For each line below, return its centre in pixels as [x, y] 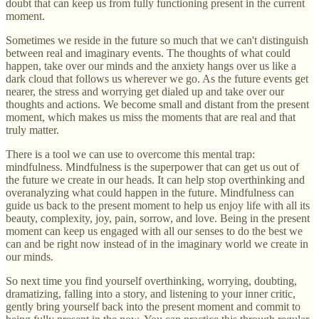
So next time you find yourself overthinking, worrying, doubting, [151, 281]
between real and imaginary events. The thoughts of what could [148, 53]
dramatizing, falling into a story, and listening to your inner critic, [151, 293]
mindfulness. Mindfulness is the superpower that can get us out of [152, 167]
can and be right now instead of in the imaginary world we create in [157, 244]
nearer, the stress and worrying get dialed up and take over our [145, 91]
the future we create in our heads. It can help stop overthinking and [155, 179]
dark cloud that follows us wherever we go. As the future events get [157, 78]
